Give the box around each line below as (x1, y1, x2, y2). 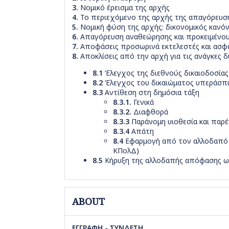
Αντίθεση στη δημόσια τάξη (103, 87, 199, 97)
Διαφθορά (131, 106, 168, 117)
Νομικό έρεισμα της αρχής (78, 2, 170, 12)
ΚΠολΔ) (113, 145, 139, 155)
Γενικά (131, 97, 154, 107)
